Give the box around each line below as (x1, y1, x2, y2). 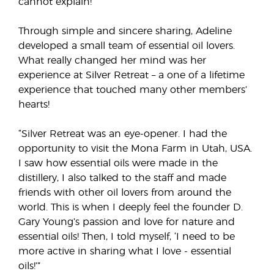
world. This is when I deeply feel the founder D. (18, 202, 243, 212)
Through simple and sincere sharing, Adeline (18, 26, 232, 36)
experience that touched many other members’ (18, 85, 247, 95)
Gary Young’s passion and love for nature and (18, 217, 235, 227)
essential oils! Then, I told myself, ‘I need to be (18, 232, 235, 242)
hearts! (18, 100, 50, 109)
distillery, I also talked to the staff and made (18, 173, 226, 183)
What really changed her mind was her (18, 56, 206, 65)
